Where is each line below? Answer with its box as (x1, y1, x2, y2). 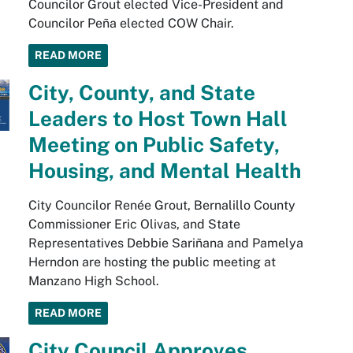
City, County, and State (28, 80, 255, 105)
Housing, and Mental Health (28, 158, 301, 183)
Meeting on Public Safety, (28, 132, 280, 157)
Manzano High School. (28, 273, 159, 288)
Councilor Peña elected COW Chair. (28, 16, 234, 31)
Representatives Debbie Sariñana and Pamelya (28, 236, 303, 251)
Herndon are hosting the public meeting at (28, 255, 276, 269)
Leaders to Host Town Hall (28, 106, 288, 131)
